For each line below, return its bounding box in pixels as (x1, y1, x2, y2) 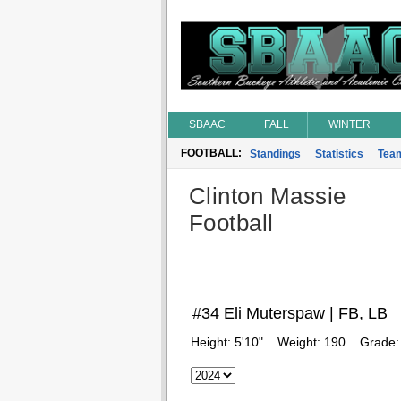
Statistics (314, 148, 363, 160)
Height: (190, 335, 235, 349)
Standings (249, 148, 301, 160)
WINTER (328, 118, 371, 131)
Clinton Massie (188, 183, 346, 209)
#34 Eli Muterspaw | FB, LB (192, 304, 388, 322)
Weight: (277, 335, 324, 349)
